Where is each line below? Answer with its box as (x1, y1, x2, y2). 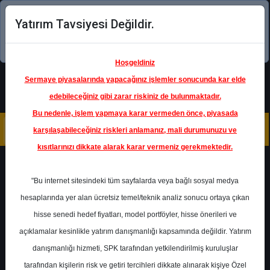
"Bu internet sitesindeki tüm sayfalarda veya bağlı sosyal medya (31, 177, 239, 185)
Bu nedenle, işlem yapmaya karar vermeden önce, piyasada (32, 109, 238, 118)
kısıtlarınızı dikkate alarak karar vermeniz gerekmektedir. (37, 143, 233, 151)
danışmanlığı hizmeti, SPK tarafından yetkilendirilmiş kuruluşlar (32, 244, 238, 253)
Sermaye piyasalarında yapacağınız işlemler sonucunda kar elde (24, 75, 246, 84)
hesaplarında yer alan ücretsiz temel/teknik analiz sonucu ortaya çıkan (20, 193, 250, 202)
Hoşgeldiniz (115, 58, 155, 67)
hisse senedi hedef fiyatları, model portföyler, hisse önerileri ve (33, 210, 237, 219)
